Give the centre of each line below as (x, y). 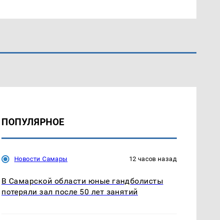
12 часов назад (153, 159)
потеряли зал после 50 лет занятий (70, 192)
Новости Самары (41, 159)
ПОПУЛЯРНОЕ (33, 122)
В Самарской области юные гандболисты (82, 181)
